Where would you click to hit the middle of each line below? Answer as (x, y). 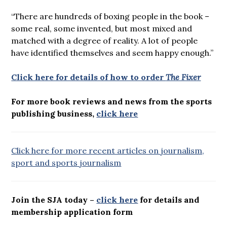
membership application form (72, 212)
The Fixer (183, 77)
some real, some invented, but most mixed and (102, 28)
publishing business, (54, 113)
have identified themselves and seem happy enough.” (112, 52)
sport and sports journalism (66, 162)
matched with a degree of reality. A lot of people (105, 40)
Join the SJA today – (54, 199)
